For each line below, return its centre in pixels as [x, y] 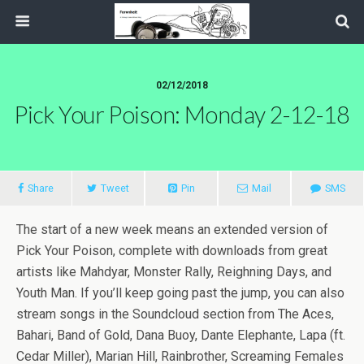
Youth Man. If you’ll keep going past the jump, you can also [180, 293]
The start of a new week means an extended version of [172, 230]
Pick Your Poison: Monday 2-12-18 [182, 115]
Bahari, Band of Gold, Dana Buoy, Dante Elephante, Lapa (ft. [181, 335]
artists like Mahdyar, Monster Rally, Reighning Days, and [174, 272]
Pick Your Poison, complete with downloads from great [172, 251]
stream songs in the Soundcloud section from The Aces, [175, 314]
